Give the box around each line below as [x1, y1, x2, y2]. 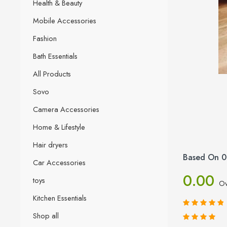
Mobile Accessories [33, 15, 96, 26]
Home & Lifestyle [33, 121, 85, 132]
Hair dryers [33, 139, 68, 150]
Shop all [33, 210, 59, 221]
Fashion [33, 32, 57, 44]
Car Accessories [33, 157, 86, 168]
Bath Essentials [33, 50, 78, 61]
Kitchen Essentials [33, 192, 87, 203]
